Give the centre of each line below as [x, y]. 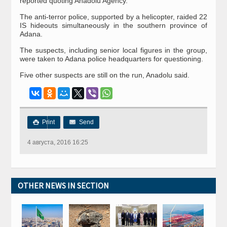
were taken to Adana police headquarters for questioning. [112, 59]
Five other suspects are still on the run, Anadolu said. [105, 75]
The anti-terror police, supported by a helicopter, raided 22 [113, 17]
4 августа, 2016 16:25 [58, 143]
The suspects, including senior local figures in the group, [113, 50]
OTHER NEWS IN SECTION [64, 186]
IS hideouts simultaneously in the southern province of [113, 26]
